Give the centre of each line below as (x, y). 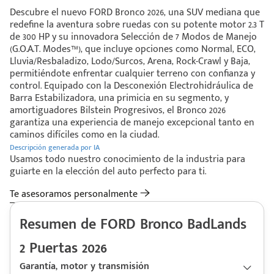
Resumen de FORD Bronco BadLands (133, 225)
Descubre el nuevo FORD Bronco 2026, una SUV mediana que (135, 13)
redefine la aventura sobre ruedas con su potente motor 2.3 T (137, 25)
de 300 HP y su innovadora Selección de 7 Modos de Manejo (133, 37)
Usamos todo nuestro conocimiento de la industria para (128, 160)
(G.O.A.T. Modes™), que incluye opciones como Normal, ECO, (133, 50)
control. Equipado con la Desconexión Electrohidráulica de (131, 86)
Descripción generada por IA (55, 148)
